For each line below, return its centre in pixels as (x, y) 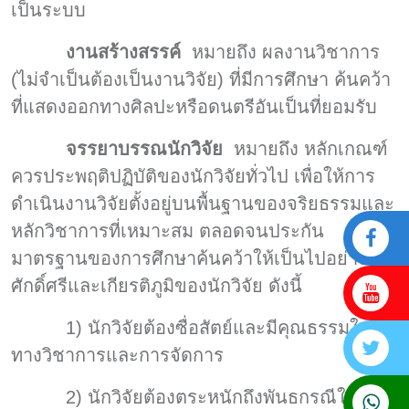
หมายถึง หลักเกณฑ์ (311, 148)
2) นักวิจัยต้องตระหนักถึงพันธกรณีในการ (200, 397)
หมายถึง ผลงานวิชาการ (286, 52)
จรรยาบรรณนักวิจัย (150, 148)
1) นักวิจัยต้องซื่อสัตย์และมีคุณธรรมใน (191, 327)
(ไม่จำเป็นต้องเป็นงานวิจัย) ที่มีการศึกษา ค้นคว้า (201, 79)
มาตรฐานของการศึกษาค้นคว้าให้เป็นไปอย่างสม (200, 258)
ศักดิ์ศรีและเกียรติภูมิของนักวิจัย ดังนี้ (157, 285)
